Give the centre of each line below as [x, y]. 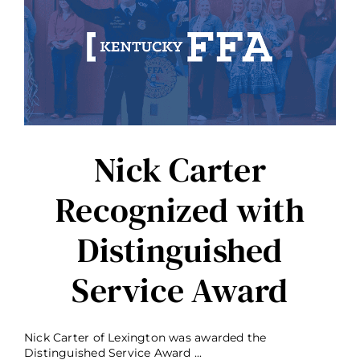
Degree [250, 36]
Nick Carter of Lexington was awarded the [145, 338]
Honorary [255, 21]
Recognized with [180, 210]
